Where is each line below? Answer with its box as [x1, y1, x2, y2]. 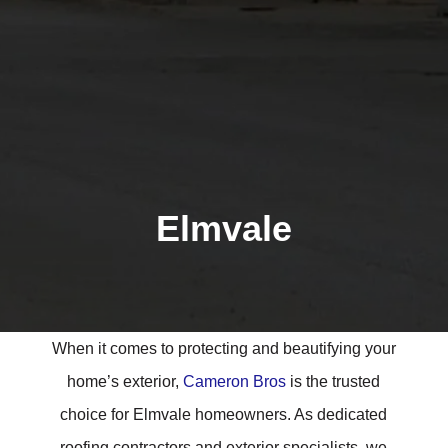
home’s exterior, [67, 373, 184, 391]
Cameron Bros [183, 373, 287, 391]
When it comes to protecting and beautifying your [51, 340, 396, 358]
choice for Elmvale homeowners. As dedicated [60, 406, 388, 424]
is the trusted [286, 373, 381, 391]
